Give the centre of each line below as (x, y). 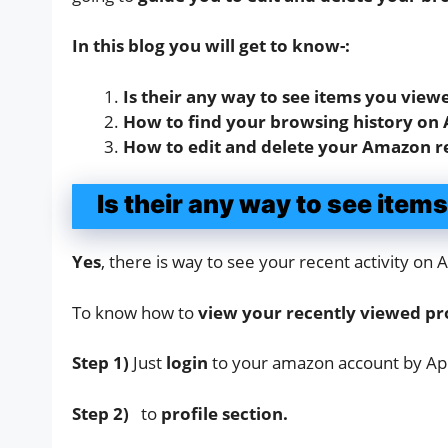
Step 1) (102, 363)
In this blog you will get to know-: (211, 46)
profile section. (224, 413)
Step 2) (104, 413)
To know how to (135, 312)
